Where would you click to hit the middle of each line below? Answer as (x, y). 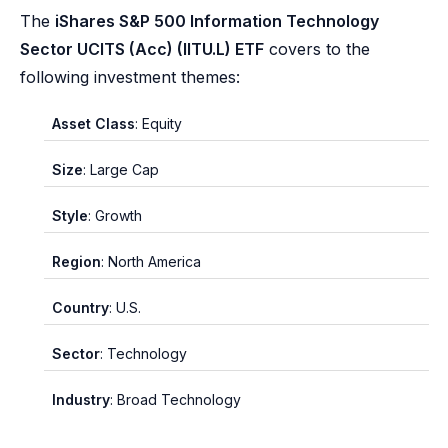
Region (76, 261)
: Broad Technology (175, 399)
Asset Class (93, 123)
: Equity (158, 123)
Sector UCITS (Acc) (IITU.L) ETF (142, 49)
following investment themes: (130, 77)
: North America (151, 261)
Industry (81, 399)
